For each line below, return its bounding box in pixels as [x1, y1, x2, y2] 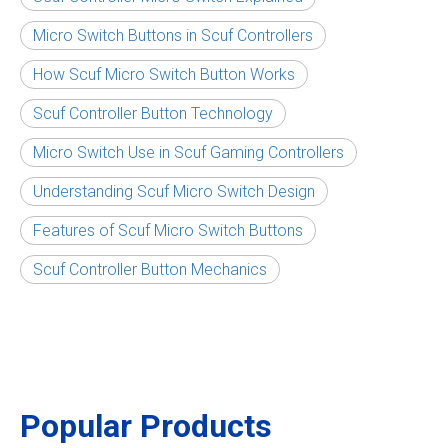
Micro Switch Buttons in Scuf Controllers [33, 26, 313, 45]
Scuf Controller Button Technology [33, 104, 273, 123]
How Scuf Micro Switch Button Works [33, 65, 295, 84]
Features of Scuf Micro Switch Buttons [33, 221, 303, 240]
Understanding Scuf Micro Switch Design [33, 182, 315, 201]
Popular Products [20, 407, 272, 445]
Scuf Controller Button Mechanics [33, 260, 267, 279]
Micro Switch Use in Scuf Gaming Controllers [33, 143, 344, 162]
